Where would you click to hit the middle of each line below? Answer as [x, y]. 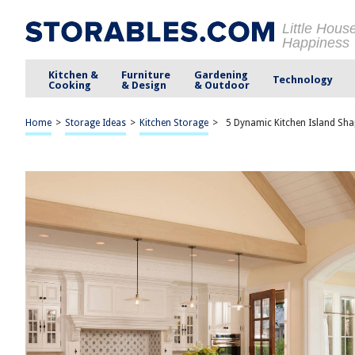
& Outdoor [221, 85]
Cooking [70, 85]
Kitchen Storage [174, 123]
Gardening [221, 74]
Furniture [146, 74]
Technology [302, 80]
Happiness [316, 43]
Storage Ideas [95, 123]
